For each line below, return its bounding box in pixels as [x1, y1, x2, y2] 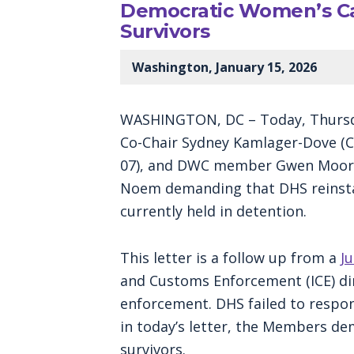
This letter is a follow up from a [120, 247, 341, 267]
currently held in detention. [120, 201, 311, 220]
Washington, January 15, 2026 [132, 58, 317, 76]
